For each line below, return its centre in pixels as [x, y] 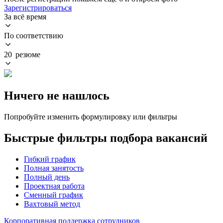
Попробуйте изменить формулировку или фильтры [91, 116]
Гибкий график [50, 159]
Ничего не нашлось [57, 95]
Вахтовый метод [52, 204]
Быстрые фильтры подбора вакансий [106, 138]
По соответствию [34, 35]
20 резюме [22, 54]
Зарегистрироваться [38, 7]
